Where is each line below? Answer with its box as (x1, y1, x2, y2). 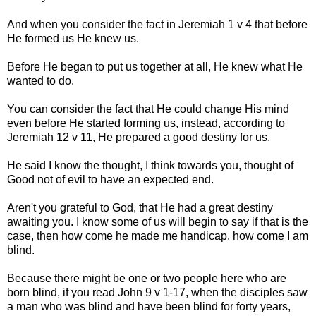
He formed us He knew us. (7, 32, 139, 44)
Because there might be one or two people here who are (7, 272, 286, 284)
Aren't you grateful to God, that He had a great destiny (7, 201, 273, 214)
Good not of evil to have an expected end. (7, 173, 214, 186)
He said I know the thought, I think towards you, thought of (7, 159, 293, 171)
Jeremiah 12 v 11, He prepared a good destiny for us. (7, 130, 270, 143)
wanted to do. (7, 74, 74, 87)
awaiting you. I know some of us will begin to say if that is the (7, 215, 308, 228)
